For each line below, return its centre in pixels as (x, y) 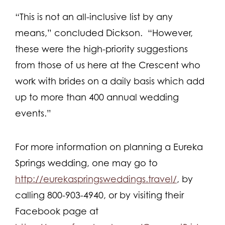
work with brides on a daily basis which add (110, 81)
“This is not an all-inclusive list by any (94, 17)
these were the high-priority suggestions (101, 49)
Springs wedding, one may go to (86, 163)
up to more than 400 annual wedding (97, 97)
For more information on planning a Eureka (109, 147)
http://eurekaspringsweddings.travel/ (96, 179)
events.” (33, 113)
